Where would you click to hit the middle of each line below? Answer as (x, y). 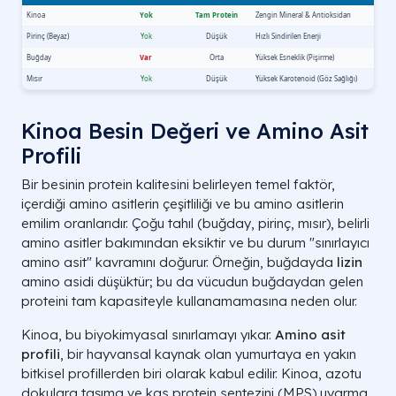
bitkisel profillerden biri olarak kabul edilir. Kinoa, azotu (191, 374)
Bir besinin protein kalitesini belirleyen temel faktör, (178, 185)
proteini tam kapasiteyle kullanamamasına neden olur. (189, 301)
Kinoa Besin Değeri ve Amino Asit (195, 131)
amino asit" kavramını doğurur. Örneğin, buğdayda (179, 263)
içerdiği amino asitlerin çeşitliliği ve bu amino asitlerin (183, 204)
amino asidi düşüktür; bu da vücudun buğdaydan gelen (192, 282)
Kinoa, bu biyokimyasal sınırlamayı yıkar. (148, 335)
